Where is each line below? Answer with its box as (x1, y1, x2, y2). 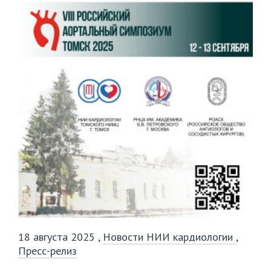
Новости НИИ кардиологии (103, 230, 236, 244)
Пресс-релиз (18, 244, 77, 258)
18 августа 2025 (18, 230, 98, 244)
